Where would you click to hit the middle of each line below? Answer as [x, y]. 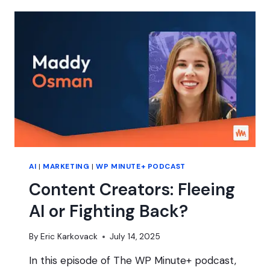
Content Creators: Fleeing [132, 190]
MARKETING [66, 167]
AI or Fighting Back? [108, 212]
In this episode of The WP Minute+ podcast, [133, 260]
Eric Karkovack [69, 236]
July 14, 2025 [135, 236]
